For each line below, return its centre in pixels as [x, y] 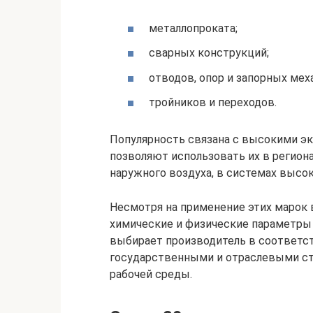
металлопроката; [193, 29]
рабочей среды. [151, 274]
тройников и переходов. [213, 102]
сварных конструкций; [209, 53]
